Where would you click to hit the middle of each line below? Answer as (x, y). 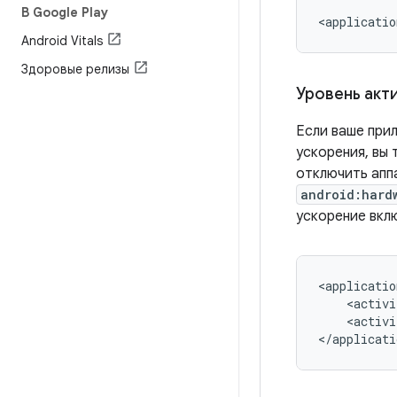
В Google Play (65, 12)
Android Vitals (62, 41)
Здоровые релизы (75, 69)
